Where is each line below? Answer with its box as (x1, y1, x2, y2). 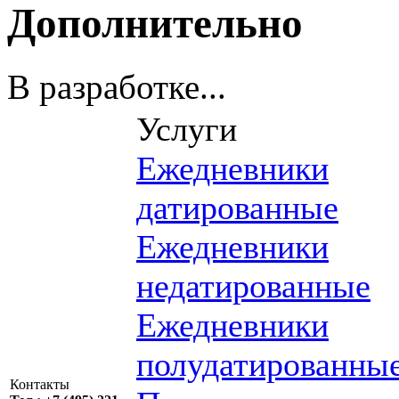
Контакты (10, 376, 126, 392)
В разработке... (7, 67, 226, 106)
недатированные (136, 266, 370, 305)
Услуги (136, 110, 237, 148)
